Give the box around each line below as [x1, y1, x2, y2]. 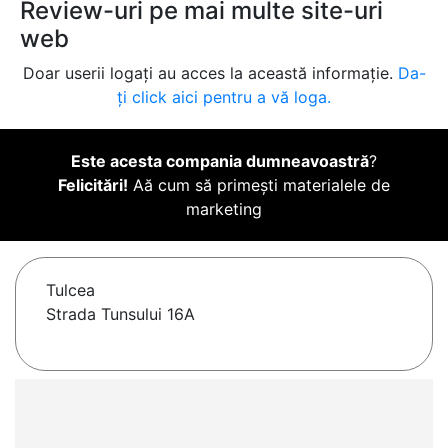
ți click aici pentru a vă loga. [117, 87, 331, 108]
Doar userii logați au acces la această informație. [22, 63, 398, 84]
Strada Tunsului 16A [46, 304, 195, 325]
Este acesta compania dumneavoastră [71, 151, 369, 172]
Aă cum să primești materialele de [128, 175, 390, 196]
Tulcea [46, 280, 95, 301]
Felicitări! [58, 175, 128, 196]
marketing [186, 199, 262, 220]
